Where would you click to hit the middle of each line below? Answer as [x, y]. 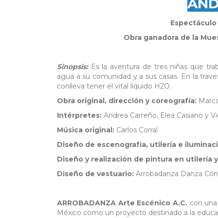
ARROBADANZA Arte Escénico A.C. [123, 203]
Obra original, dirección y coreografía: [128, 101]
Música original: [87, 130]
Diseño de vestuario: [96, 174]
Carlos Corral [137, 130]
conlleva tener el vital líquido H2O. [114, 86]
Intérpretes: [80, 116]
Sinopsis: [74, 67]
